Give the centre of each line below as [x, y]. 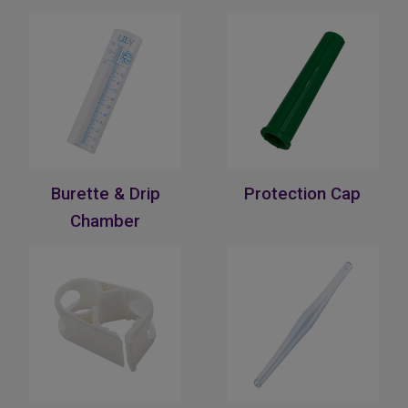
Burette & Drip [105, 194]
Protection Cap [303, 194]
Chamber [106, 221]
